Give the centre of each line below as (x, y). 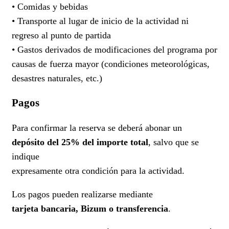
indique (26, 156)
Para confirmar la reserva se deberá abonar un (97, 128)
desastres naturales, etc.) (57, 78)
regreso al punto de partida (61, 35)
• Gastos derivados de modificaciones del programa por (114, 49)
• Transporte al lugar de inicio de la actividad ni (100, 21)
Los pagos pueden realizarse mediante (82, 194)
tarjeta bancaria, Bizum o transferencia (90, 208)
